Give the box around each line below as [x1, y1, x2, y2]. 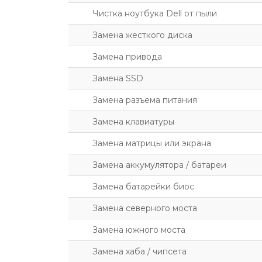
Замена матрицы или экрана [92, 138, 211, 149]
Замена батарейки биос [92, 181, 194, 192]
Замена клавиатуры [92, 116, 174, 127]
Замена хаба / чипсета [92, 246, 187, 257]
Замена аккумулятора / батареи [92, 160, 226, 170]
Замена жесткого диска [92, 30, 192, 40]
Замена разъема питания [92, 95, 197, 105]
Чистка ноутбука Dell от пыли [92, 8, 217, 19]
